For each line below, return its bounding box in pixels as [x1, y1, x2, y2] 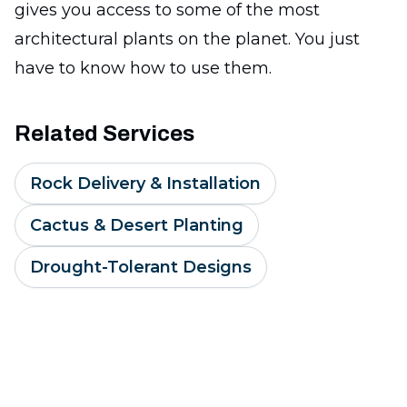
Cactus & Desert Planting [30, 214, 243, 235]
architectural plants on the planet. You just [15, 28, 360, 49]
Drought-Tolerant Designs [30, 256, 252, 277]
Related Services [15, 121, 194, 145]
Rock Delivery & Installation [30, 173, 261, 194]
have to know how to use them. [15, 57, 272, 78]
